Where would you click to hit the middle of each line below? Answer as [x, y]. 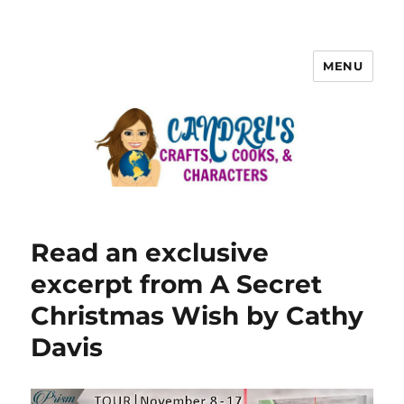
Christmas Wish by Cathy [197, 316]
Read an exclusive [150, 253]
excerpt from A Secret [177, 285]
